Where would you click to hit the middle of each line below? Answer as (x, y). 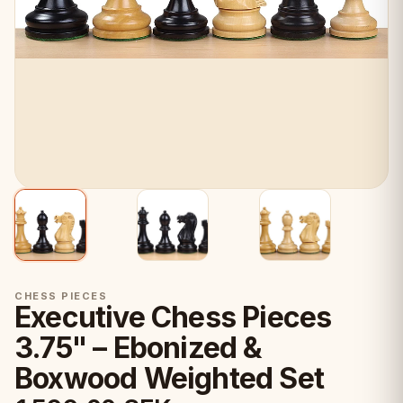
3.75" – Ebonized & (139, 348)
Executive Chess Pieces (173, 317)
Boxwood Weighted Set (170, 378)
